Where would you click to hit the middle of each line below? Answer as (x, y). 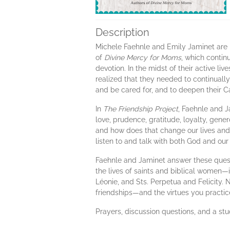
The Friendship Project (141, 109)
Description (122, 32)
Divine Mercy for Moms (143, 57)
